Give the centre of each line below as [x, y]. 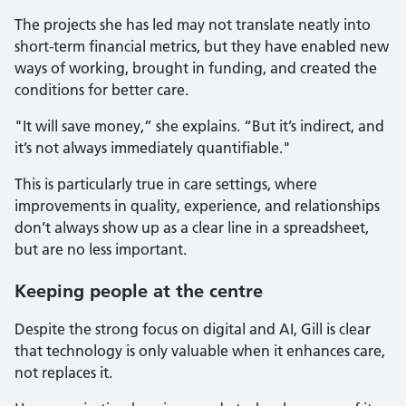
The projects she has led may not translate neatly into [193, 24]
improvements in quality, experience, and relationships [197, 206]
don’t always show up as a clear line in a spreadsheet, [192, 227]
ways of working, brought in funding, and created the [196, 68]
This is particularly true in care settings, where [166, 184]
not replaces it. [63, 372]
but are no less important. [101, 249]
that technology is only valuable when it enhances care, [200, 351]
